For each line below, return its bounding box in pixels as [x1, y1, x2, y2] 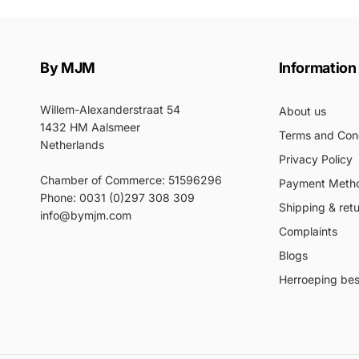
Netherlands [40, 138, 104, 151]
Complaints [278, 224, 337, 238]
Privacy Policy [278, 152, 353, 166]
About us [278, 104, 326, 118]
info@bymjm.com [40, 208, 131, 222]
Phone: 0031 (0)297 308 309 [40, 191, 195, 204]
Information [278, 59, 357, 76]
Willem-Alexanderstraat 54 [40, 103, 180, 116]
